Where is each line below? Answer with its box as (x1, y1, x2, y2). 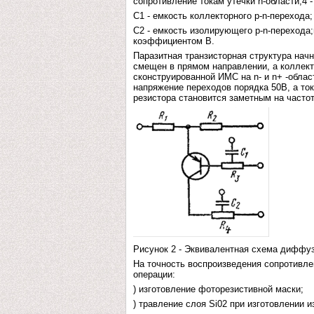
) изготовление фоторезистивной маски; (133, 284, 303, 294)
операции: (133, 269, 175, 280)
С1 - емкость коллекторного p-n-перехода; (133, 11, 313, 21)
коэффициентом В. (133, 36, 214, 46)
